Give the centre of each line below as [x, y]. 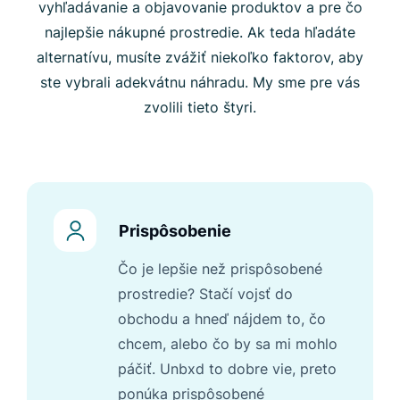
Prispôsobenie [175, 230]
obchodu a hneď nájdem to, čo [222, 319]
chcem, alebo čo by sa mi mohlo [228, 344]
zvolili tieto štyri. [200, 108]
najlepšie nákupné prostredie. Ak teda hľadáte [200, 33]
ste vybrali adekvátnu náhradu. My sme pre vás [200, 83]
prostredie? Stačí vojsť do [205, 294]
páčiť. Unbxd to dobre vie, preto [227, 369]
